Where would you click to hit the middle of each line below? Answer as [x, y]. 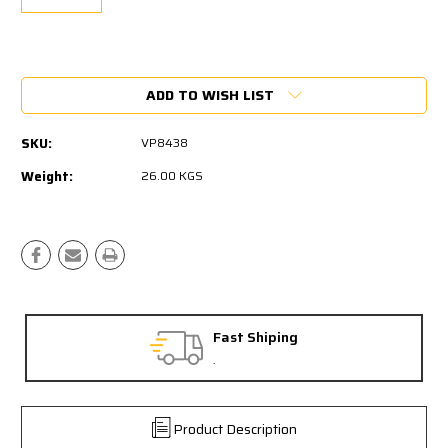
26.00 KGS [172, 175]
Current [46, 63]
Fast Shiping [255, 336]
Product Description [234, 428]
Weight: [47, 176]
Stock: [43, 79]
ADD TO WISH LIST [210, 94]
